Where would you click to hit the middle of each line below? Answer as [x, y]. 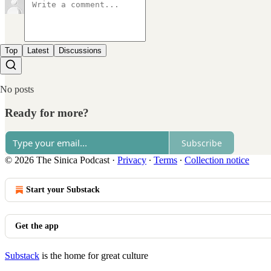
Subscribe [202, 143]
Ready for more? [47, 113]
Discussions [80, 50]
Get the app [37, 226]
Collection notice [217, 160]
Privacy [132, 160]
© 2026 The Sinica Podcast [57, 160]
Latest [38, 50]
